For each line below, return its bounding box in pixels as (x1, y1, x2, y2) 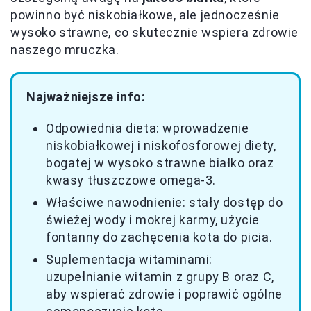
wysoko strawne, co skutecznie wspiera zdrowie (10, 25, 299, 40)
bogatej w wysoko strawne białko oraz (46, 155, 274, 171)
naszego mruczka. (10, 42, 119, 58)
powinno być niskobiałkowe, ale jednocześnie (10, 8, 280, 23)
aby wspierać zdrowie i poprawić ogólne (46, 287, 283, 302)
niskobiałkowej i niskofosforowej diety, (46, 138, 276, 153)
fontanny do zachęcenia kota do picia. (46, 230, 273, 245)
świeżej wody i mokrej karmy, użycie (46, 212, 260, 228)
